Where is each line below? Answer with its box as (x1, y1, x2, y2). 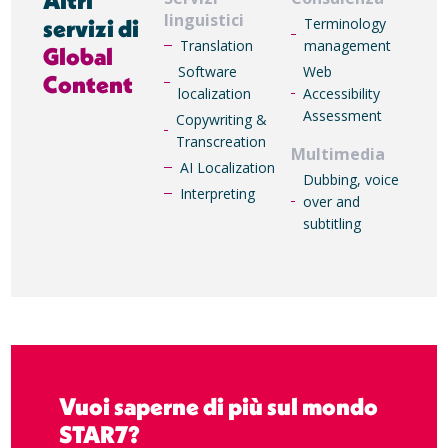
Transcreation (176, 131, 267, 151)
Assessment (303, 105, 383, 125)
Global (43, 40, 114, 72)
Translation (179, 35, 253, 55)
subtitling (302, 213, 361, 233)
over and (302, 191, 360, 211)
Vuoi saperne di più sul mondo (59, 390, 379, 422)
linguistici (163, 8, 244, 31)
